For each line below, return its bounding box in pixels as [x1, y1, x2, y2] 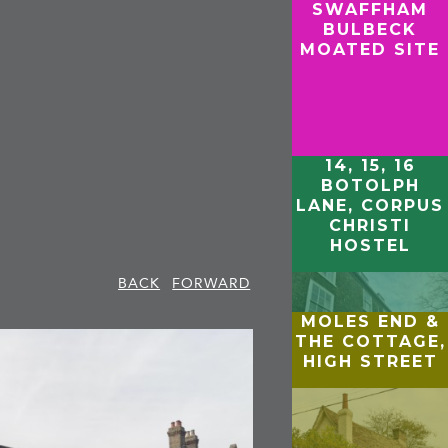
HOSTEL [329, 235, 411, 255]
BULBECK [323, 20, 418, 39]
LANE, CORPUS [296, 195, 445, 215]
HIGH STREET [302, 351, 438, 371]
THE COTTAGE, [294, 331, 446, 351]
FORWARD [172, 274, 251, 292]
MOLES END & [300, 311, 440, 331]
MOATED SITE [300, 40, 441, 59]
